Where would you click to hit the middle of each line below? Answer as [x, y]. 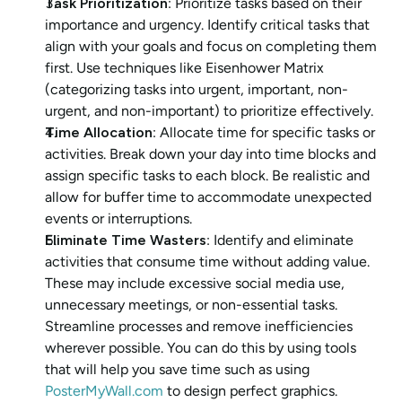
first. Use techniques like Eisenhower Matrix [184, 67]
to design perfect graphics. [250, 390]
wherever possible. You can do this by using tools [201, 347]
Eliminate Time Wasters [126, 240]
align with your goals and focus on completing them [211, 46]
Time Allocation [99, 132]
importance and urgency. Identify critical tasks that [207, 24]
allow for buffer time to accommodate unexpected [208, 197]
